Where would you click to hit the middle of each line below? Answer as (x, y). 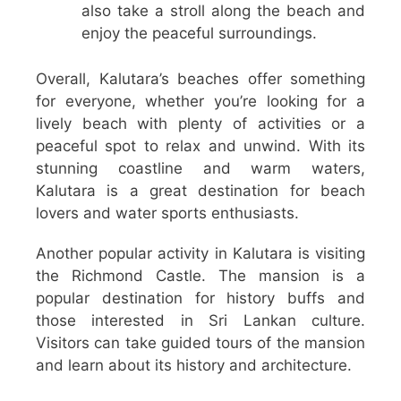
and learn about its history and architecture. (194, 365)
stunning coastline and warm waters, (200, 168)
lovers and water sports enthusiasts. (167, 213)
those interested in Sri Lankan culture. (200, 320)
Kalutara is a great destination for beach (200, 190)
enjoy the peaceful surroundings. (199, 34)
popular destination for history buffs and (200, 298)
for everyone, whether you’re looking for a (200, 101)
